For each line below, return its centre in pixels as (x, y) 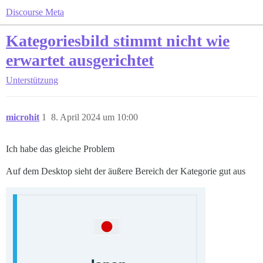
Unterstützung (32, 80)
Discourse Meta (35, 12)
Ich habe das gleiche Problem (60, 149)
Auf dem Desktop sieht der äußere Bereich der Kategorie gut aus (126, 171)
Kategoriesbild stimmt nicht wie (118, 41)
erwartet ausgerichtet (80, 60)
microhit (23, 117)
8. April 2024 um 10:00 (95, 117)
